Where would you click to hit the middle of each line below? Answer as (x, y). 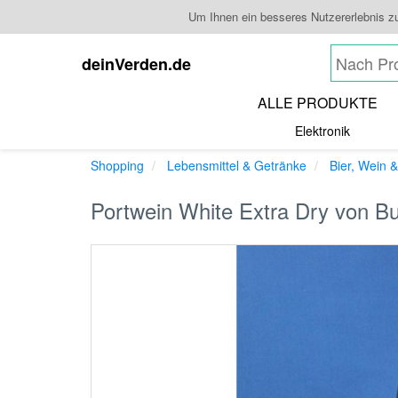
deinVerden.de (136, 64)
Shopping (117, 165)
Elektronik (322, 131)
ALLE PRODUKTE (317, 103)
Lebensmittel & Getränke (237, 165)
